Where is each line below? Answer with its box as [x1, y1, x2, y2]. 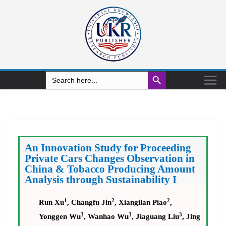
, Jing [182, 212, 200, 220]
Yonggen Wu [38, 212, 81, 220]
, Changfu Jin [67, 198, 111, 206]
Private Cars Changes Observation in [25, 152, 195, 164]
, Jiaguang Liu [131, 212, 179, 220]
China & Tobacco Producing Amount [25, 163, 195, 175]
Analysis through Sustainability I [25, 174, 177, 186]
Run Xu [38, 198, 64, 206]
